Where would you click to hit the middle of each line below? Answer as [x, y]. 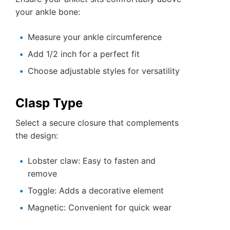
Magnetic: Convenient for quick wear [100, 208]
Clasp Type [49, 103]
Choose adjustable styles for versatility [104, 71]
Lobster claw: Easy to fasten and [92, 161]
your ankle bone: [48, 12]
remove [42, 174]
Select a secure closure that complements [97, 123]
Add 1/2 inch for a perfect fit [84, 54]
